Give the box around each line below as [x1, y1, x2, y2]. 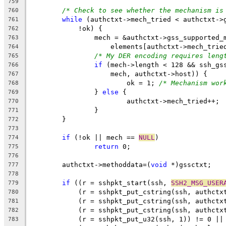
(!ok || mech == [70, 133, 139, 141]
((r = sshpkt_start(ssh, [70, 179, 171, 187]
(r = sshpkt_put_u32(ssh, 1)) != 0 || [62, 215, 223, 223]
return [94, 142, 119, 150]
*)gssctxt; [167, 160, 211, 168]
